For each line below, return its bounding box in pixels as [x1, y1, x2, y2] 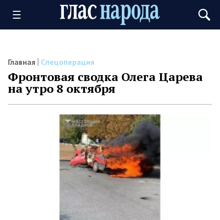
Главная [8, 57, 35, 67]
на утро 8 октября [8, 81, 115, 96]
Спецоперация [41, 57, 94, 67]
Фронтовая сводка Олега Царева [8, 69, 203, 84]
